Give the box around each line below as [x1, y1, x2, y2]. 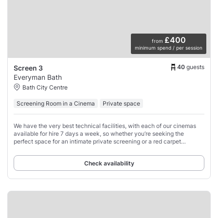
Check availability [84, 159, 134, 167]
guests [186, 63, 204, 71]
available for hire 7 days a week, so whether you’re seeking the [14, 129, 184, 137]
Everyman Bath [14, 73, 62, 81]
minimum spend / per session [135, 44, 202, 51]
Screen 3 [14, 63, 43, 72]
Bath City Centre [22, 83, 68, 91]
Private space [103, 99, 140, 107]
